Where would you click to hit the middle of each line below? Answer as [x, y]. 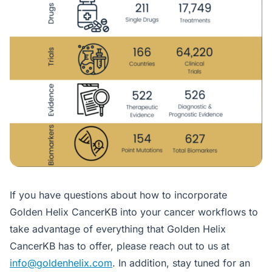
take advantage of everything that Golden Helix [118, 229]
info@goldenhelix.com [61, 263]
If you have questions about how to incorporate [118, 195]
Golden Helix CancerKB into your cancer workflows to [134, 212]
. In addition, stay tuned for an [181, 263]
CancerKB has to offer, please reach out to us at [120, 246]
